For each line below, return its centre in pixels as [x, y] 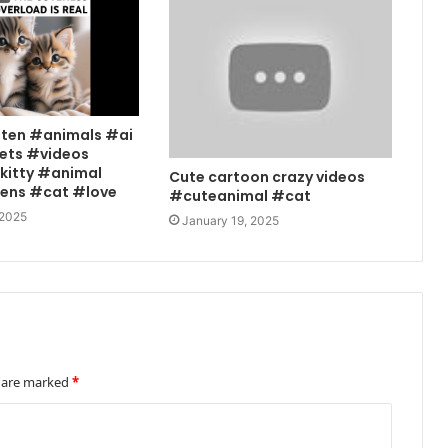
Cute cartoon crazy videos [267, 176]
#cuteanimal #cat [240, 195]
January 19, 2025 [231, 220]
